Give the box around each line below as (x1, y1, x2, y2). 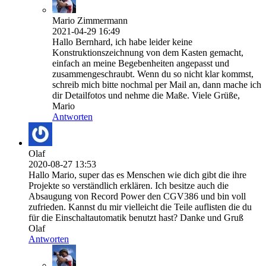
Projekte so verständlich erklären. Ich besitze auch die (28, 180, 229, 191)
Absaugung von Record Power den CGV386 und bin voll (28, 191, 246, 202)
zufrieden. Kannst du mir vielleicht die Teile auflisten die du (28, 202, 252, 213)
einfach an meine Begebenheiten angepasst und (52, 58, 229, 69)
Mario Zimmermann (52, 15, 128, 26)
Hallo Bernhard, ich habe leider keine (52, 37, 192, 47)
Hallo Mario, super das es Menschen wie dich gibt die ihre (28, 170, 246, 180)
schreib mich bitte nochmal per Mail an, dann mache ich (52, 80, 261, 90)
